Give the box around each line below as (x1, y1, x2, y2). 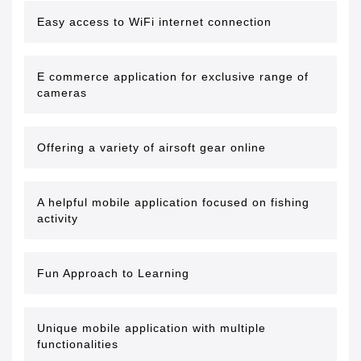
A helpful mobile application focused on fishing (37, 196, 309, 209)
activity (37, 212, 78, 225)
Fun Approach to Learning (37, 267, 189, 280)
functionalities (37, 338, 118, 351)
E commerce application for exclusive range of (37, 70, 309, 83)
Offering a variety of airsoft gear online (37, 141, 266, 154)
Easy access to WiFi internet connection (37, 15, 272, 28)
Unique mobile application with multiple (37, 322, 266, 334)
